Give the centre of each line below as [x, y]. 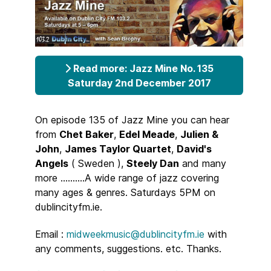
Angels [52, 163]
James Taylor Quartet [118, 149]
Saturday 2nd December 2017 [139, 83]
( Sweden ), [97, 163]
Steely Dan [153, 163]
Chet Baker [87, 134]
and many [203, 163]
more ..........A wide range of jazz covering [127, 178]
